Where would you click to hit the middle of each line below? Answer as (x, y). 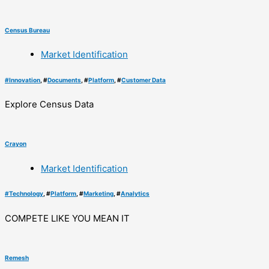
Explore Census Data (49, 104)
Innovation (25, 80)
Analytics (135, 194)
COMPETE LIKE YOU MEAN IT (67, 218)
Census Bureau (27, 30)
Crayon (16, 144)
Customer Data (144, 80)
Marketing (98, 194)
